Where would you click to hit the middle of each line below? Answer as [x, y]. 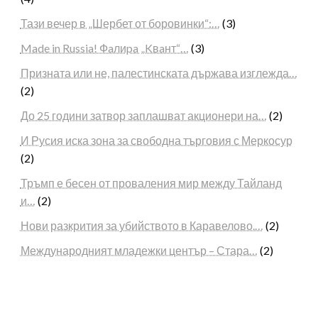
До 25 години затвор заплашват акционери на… [143, 116]
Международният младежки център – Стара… [139, 251]
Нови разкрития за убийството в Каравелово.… [142, 226]
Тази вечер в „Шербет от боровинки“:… [120, 23]
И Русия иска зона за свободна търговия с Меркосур [156, 141]
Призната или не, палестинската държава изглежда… [159, 73]
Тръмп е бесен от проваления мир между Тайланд [151, 183]
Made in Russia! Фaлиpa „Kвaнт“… [104, 48]
